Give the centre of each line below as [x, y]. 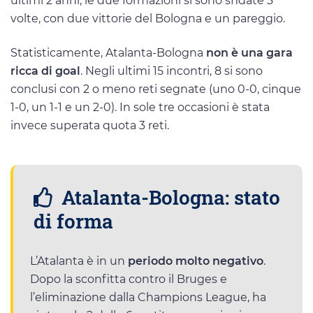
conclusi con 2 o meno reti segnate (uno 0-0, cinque [156, 89]
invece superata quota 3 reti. [90, 125]
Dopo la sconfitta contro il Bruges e [129, 279]
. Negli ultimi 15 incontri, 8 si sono [172, 71]
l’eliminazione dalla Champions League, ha [148, 298]
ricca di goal [45, 71]
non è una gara [249, 52]
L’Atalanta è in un [79, 261]
